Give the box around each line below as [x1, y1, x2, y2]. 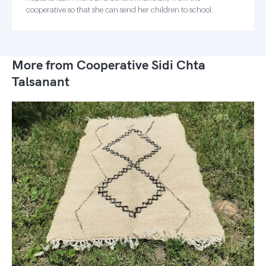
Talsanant [12, 73, 69, 90]
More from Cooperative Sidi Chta [12, 56, 205, 73]
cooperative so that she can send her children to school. [26, 6, 213, 14]
